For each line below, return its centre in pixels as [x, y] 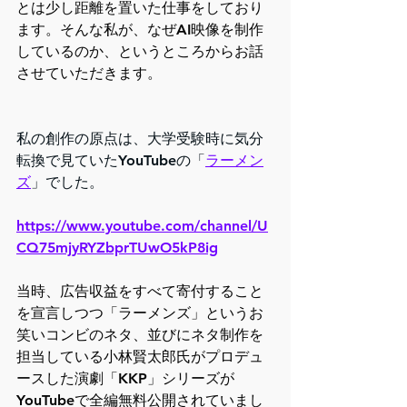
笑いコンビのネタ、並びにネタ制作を [140, 335]
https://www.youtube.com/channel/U [142, 226]
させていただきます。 [89, 74]
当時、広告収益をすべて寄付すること [140, 292]
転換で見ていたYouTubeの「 [111, 161]
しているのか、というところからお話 [140, 52]
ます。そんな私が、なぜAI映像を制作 [140, 30]
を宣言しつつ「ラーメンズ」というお [140, 313]
